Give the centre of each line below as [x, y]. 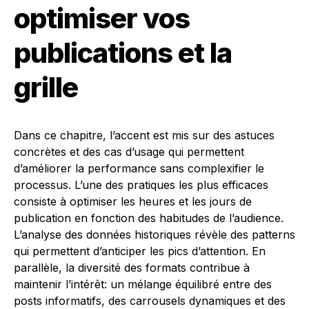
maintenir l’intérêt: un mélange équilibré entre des [143, 285]
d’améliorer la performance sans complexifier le [139, 169]
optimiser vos [102, 19]
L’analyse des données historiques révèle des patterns [154, 235]
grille [46, 88]
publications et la [123, 53]
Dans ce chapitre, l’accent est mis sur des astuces [144, 136]
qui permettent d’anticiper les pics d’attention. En [140, 251]
